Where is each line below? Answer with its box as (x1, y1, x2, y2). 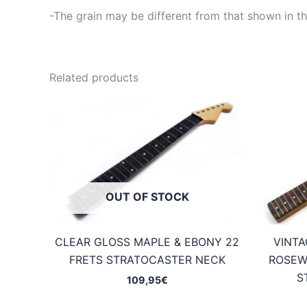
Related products (49, 71, 138, 85)
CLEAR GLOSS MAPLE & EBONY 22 (55, 235, 239, 249)
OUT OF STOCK (105, 190, 189, 204)
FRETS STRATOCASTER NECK (69, 253, 225, 267)
